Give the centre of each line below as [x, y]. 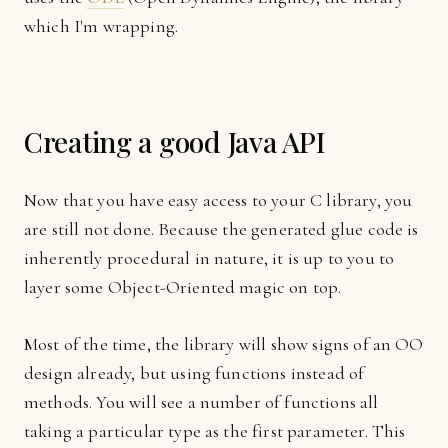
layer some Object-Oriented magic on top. [183, 287]
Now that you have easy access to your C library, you [218, 200]
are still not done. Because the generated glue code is [221, 229]
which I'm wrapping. [101, 26]
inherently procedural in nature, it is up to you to [209, 258]
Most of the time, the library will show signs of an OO [224, 344]
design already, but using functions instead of [194, 373]
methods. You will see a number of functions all [201, 402]
